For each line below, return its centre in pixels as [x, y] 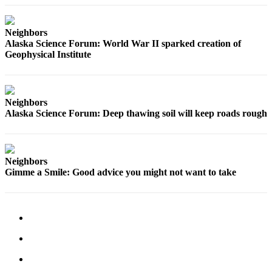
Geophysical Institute [48, 55]
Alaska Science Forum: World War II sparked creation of [123, 44]
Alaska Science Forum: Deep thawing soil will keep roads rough [136, 114]
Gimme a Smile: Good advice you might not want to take [121, 172]
